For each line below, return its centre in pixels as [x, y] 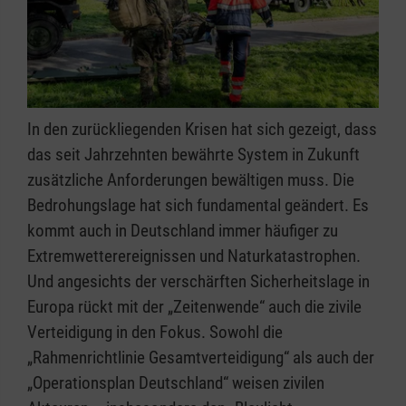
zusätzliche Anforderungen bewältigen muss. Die [191, 179]
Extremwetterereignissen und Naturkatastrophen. [194, 256]
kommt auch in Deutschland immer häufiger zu [183, 230]
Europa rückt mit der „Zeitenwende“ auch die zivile [194, 306]
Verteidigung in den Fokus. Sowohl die [155, 332]
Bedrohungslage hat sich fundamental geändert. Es [198, 205]
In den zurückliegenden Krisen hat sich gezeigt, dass [202, 129]
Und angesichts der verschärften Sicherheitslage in [198, 281]
